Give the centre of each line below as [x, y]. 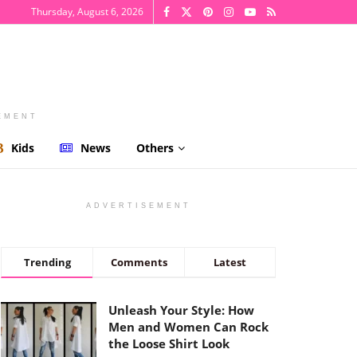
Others [155, 148]
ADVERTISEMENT [138, 206]
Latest [230, 262]
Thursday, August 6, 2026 [87, 12]
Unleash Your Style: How [181, 310]
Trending [47, 262]
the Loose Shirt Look [169, 343]
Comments [139, 262]
